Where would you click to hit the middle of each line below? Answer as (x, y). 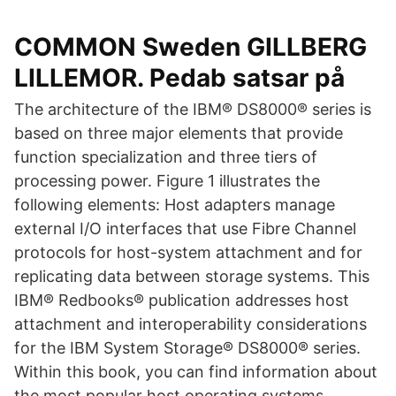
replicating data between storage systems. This (192, 276)
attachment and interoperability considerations (190, 324)
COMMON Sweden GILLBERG (190, 47)
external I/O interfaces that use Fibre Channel (185, 228)
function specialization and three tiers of (166, 157)
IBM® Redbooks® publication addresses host (182, 300)
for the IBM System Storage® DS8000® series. (187, 348)
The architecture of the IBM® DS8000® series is (193, 109)
